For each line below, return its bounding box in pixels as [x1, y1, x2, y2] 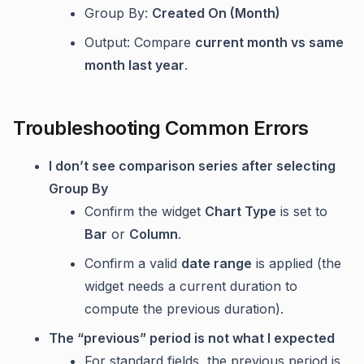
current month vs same [195, 34, 344, 51]
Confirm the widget [84, 203, 205, 220]
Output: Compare [84, 34, 195, 51]
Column [129, 226, 178, 243]
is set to [276, 203, 327, 220]
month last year [84, 57, 184, 74]
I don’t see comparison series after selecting [49, 158, 336, 175]
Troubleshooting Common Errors [13, 116, 309, 141]
